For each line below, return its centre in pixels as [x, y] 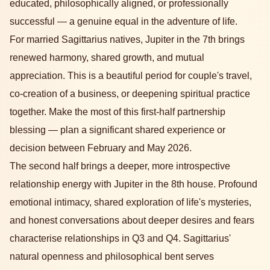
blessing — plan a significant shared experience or [118, 130]
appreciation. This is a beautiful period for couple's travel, [131, 76]
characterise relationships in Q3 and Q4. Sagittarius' [120, 239]
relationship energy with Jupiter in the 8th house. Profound [133, 184]
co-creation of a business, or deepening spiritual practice [130, 94]
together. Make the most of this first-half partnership [118, 112]
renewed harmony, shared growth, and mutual [107, 58]
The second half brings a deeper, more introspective [120, 166]
